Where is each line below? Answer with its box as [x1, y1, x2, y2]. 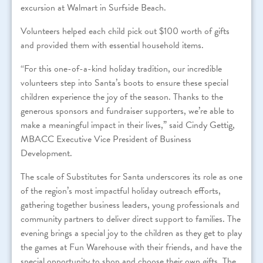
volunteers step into [21, 76, 95, 90]
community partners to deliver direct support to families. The [21, 212, 241, 227]
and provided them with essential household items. [21, 38, 204, 53]
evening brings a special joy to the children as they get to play [21, 226, 242, 241]
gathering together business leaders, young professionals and [21, 198, 240, 213]
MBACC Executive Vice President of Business [21, 132, 191, 147]
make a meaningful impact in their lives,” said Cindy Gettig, [21, 118, 235, 133]
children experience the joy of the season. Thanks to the [21, 90, 223, 104]
